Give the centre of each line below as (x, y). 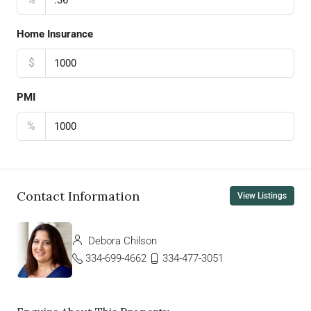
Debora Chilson (121, 241)
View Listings (262, 196)
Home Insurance (55, 34)
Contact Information (78, 196)
